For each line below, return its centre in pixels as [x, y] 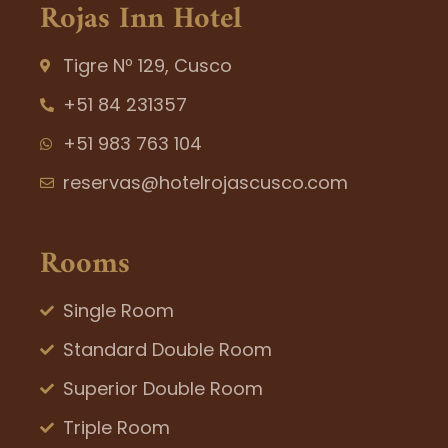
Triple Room [116, 428]
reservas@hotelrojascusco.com [205, 183]
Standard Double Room [167, 350]
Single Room [118, 311]
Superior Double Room [162, 389]
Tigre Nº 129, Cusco [147, 66]
